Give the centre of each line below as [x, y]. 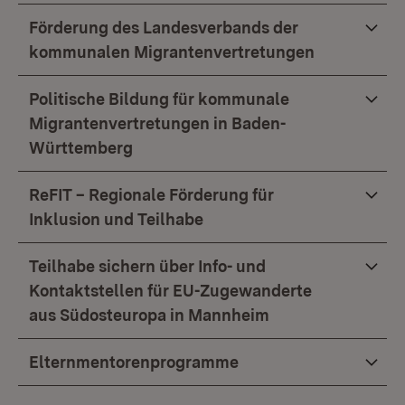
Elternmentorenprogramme [134, 362]
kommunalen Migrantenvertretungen [172, 52]
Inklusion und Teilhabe [116, 219]
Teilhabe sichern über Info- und [147, 266]
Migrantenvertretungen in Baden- [157, 123]
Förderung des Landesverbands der [164, 28]
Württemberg [81, 148]
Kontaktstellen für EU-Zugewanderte [170, 291]
